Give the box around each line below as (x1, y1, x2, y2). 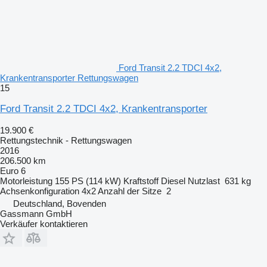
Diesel (161, 175, 185, 186)
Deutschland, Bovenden (13, 198, 106, 209)
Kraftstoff (123, 175, 159, 186)
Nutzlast (188, 175, 220, 186)
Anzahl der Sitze (98, 185, 162, 196)
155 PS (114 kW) (55, 175, 121, 186)
